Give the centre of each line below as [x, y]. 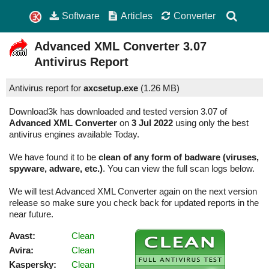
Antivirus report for [46, 88]
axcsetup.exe [111, 88]
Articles [137, 16]
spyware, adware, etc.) [56, 169]
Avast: [22, 236]
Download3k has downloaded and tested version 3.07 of [118, 112]
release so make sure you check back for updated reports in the [134, 203]
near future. [31, 214]
